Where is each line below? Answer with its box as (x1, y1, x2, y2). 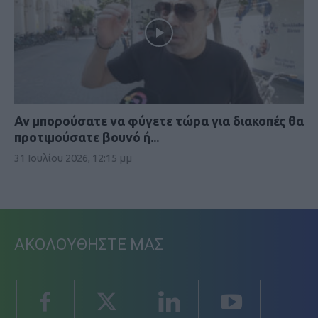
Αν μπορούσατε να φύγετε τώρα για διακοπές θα (14, 114, 304, 128)
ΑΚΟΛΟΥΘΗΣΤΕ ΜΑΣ (14, 236, 163, 254)
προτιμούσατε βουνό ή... (14, 130, 159, 145)
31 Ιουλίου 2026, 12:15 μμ (14, 152, 132, 165)
